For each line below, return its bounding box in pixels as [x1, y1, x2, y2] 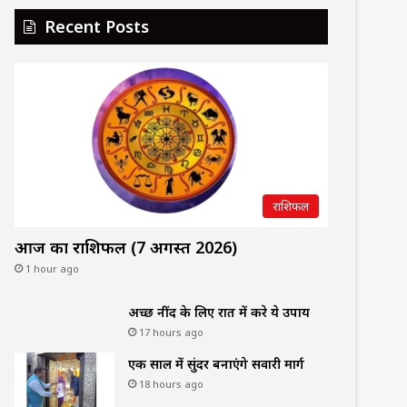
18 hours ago [139, 376, 203, 391]
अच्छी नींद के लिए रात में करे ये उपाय [128, 303, 310, 321]
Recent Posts [45, 15, 149, 37]
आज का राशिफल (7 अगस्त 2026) [15, 235, 237, 258]
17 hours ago [139, 324, 203, 339]
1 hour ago [25, 261, 79, 275]
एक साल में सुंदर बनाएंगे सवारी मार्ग [128, 354, 304, 372]
